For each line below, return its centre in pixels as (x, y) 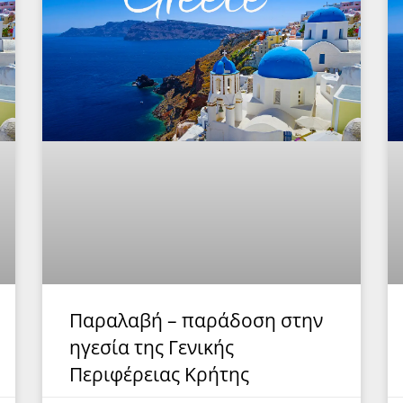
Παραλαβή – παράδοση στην (197, 320)
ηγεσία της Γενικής (152, 347)
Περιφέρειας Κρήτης (160, 374)
